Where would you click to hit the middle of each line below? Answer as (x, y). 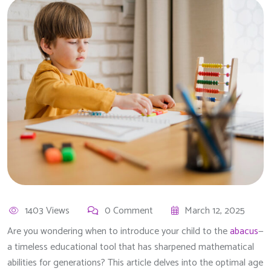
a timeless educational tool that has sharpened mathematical (131, 247)
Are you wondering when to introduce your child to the (119, 231)
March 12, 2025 (215, 211)
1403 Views (47, 211)
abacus (244, 231)
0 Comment (129, 211)
